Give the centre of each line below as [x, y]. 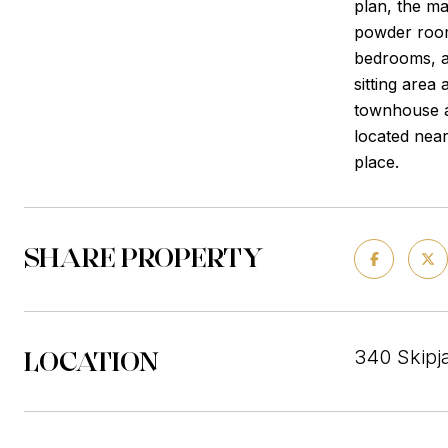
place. [376, 162]
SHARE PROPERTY [144, 257]
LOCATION [91, 361]
